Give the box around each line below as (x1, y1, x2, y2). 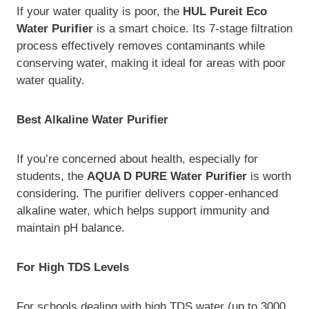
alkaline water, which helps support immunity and (17, 204, 269, 218)
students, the (17, 170, 87, 183)
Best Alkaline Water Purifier (17, 113, 168, 127)
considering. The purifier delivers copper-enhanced (17, 187, 278, 201)
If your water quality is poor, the (17, 5, 183, 19)
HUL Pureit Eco (183, 5, 267, 19)
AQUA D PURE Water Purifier (87, 170, 247, 183)
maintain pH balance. (17, 221, 125, 235)
